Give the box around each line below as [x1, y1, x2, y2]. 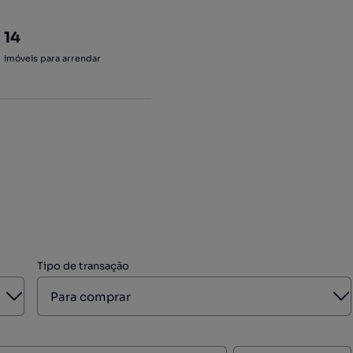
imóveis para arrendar [4, 53, 102, 64]
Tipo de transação [37, 259, 130, 273]
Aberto [14, 287, 52, 300]
